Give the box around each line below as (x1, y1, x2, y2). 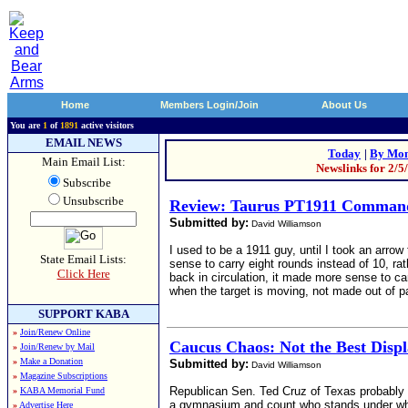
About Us (321, 99, 367, 110)
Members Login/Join (160, 99, 259, 110)
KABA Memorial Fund (20, 385, 105, 395)
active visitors (78, 120, 134, 130)
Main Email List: (41, 155, 126, 168)
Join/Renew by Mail (20, 342, 95, 352)
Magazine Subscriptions (20, 371, 107, 381)
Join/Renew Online (20, 327, 90, 337)
